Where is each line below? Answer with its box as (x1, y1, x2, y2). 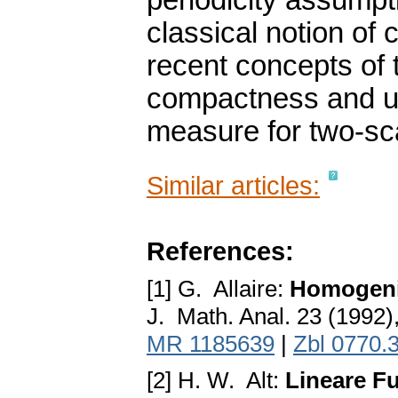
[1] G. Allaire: (147, 275, 290, 303)
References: (147, 236, 294, 267)
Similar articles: (147, 171, 320, 201)
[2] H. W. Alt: (147, 367, 285, 394)
